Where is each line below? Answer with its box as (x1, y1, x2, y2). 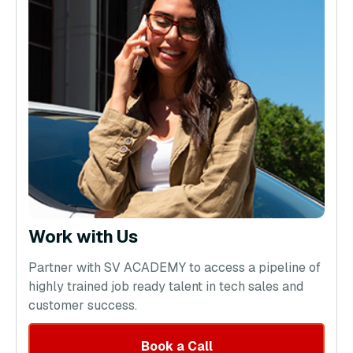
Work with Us (28, 225, 139, 247)
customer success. (28, 296, 137, 314)
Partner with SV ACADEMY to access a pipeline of (28, 258, 321, 276)
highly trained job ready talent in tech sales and (28, 277, 303, 295)
